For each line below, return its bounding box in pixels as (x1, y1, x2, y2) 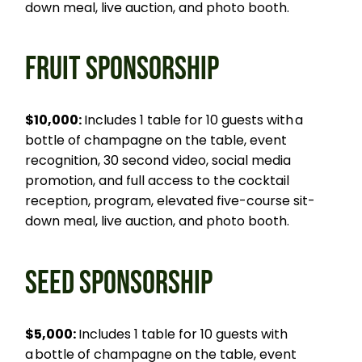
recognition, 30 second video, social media (25, 151, 292, 170)
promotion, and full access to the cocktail (25, 171, 290, 191)
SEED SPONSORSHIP (25, 263, 213, 303)
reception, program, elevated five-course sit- (25, 192, 316, 211)
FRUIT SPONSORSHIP (25, 50, 220, 90)
